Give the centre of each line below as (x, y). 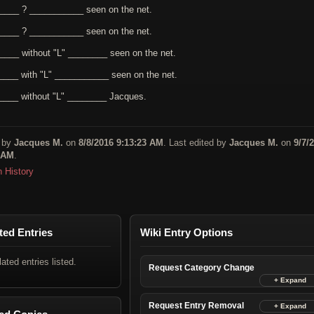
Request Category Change (202, 267)
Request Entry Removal (196, 305)
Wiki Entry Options (186, 232)
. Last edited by (196, 142)
